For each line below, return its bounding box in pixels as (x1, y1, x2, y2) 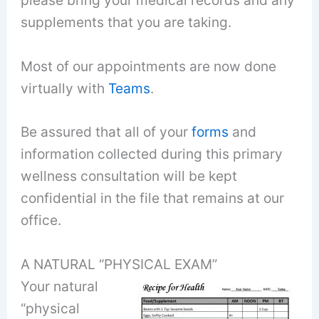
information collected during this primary (21, 145, 283, 163)
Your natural (21, 278, 99, 296)
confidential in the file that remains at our (21, 189, 285, 207)
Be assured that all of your (21, 123, 192, 141)
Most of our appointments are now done (21, 57, 277, 75)
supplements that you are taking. (21, 14, 232, 31)
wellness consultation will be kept (21, 167, 238, 185)
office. (21, 211, 62, 229)
